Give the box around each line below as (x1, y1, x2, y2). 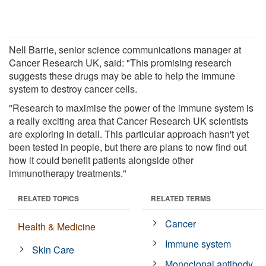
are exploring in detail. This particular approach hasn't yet (9, 126, 249, 141)
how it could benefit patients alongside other (9, 153, 194, 167)
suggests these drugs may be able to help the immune (9, 68, 235, 83)
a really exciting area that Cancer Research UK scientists (9, 113, 248, 128)
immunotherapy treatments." (9, 166, 126, 180)
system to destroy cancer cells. (9, 81, 137, 96)
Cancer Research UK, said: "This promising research (9, 55, 232, 69)
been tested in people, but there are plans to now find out (9, 140, 246, 154)
